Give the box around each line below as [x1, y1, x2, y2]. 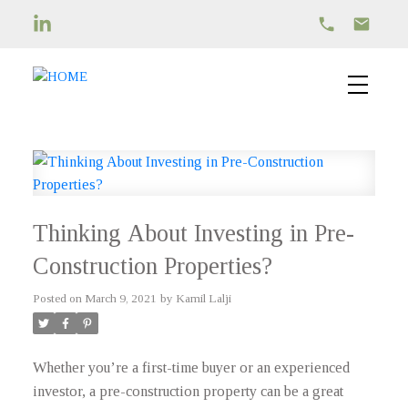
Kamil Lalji [175, 291, 231, 305]
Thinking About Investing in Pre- [32, 219, 354, 247]
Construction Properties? [32, 252, 272, 280]
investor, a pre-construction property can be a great [32, 382, 343, 400]
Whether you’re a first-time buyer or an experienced [32, 358, 350, 376]
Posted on [32, 291, 85, 305]
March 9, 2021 [84, 291, 157, 305]
